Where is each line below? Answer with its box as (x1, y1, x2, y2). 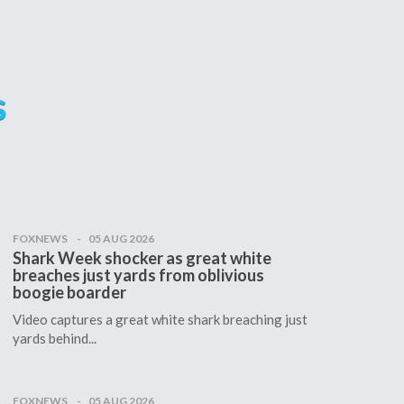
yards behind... (12, 329, 96, 346)
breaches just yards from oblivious (12, 264, 264, 285)
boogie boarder (12, 281, 126, 302)
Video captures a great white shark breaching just (12, 310, 308, 327)
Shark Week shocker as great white (12, 247, 271, 268)
